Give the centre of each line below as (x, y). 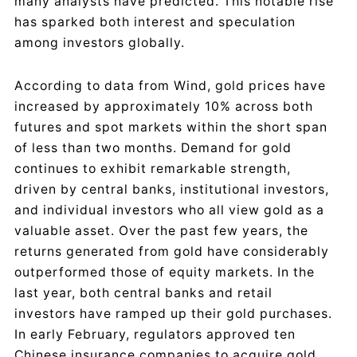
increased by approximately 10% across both (164, 107)
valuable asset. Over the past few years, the (161, 231)
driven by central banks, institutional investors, (172, 190)
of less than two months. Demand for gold (153, 148)
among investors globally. (100, 43)
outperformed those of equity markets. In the (165, 273)
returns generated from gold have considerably (172, 252)
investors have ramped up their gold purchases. (173, 314)
